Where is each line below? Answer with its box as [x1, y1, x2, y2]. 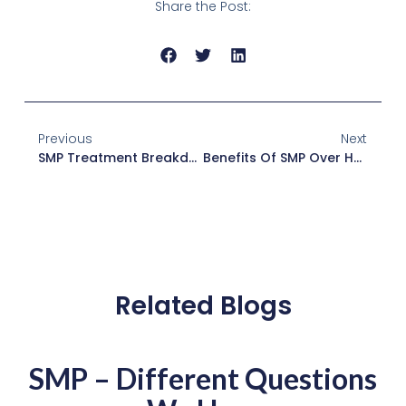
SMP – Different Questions [29, 361, 377, 397]
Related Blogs [114, 288, 292, 324]
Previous [37, 130, 92, 149]
